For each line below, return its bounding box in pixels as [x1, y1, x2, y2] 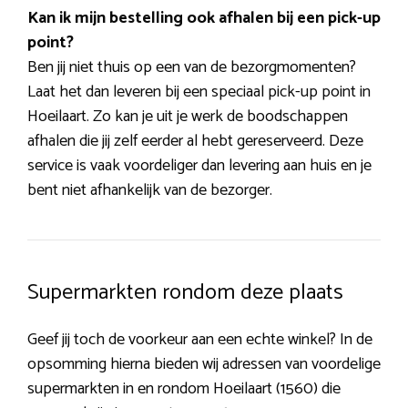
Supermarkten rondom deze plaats [27, 274, 343, 311]
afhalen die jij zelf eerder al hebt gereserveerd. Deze [27, 127, 363, 155]
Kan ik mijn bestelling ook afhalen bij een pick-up [27, 4, 381, 32]
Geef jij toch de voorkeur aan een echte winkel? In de [27, 325, 372, 353]
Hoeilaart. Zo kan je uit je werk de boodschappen [27, 102, 348, 130]
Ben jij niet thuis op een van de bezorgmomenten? [27, 53, 356, 81]
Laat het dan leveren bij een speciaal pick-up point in [27, 77, 371, 106]
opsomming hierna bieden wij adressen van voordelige [27, 350, 381, 378]
